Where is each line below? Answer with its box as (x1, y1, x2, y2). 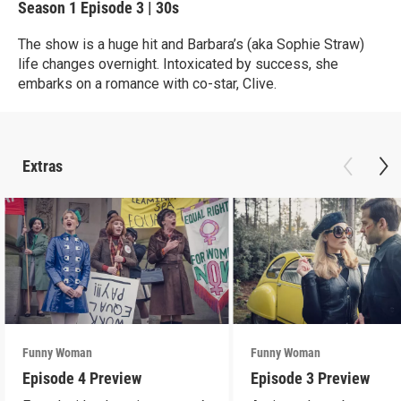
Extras (22, 157, 63, 175)
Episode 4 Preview (22, 368, 142, 388)
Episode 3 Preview (251, 368, 371, 388)
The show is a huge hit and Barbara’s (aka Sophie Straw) (18, 36, 364, 53)
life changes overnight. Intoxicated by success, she (18, 55, 338, 73)
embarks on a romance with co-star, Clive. (18, 75, 277, 92)
